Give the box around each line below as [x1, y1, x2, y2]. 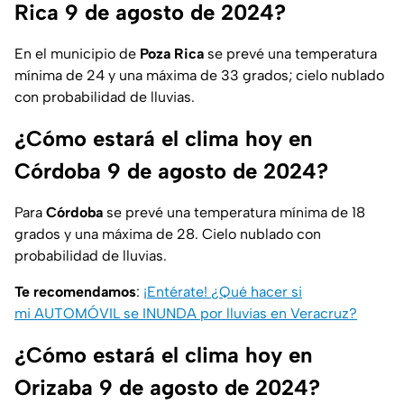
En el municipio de [14, 45, 140, 63]
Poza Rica [140, 45, 204, 63]
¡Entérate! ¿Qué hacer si [143, 283, 302, 301]
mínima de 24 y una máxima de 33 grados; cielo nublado [14, 67, 384, 85]
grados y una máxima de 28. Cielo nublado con [14, 225, 321, 243]
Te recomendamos [14, 283, 136, 301]
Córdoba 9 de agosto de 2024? [14, 158, 328, 185]
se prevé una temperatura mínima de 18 [103, 204, 365, 222]
